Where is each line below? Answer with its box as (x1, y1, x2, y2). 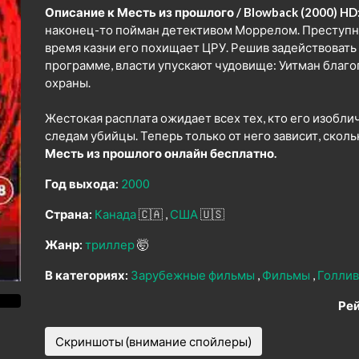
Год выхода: (45, 176, 119, 192)
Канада (95, 207, 139, 222)
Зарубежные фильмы (131, 268, 257, 283)
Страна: (45, 207, 92, 222)
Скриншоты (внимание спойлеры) (55, 334, 252, 349)
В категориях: (45, 268, 128, 283)
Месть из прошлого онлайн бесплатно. (45, 146, 276, 161)
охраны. (45, 75, 91, 91)
